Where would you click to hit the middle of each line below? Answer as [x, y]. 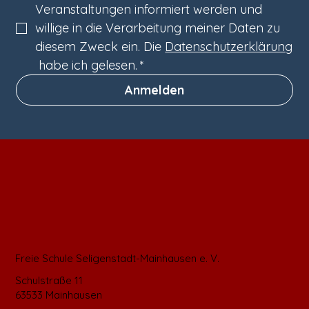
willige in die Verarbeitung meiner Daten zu [158, 28]
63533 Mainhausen [60, 295]
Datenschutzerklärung [229, 47]
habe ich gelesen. [87, 66]
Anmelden [154, 90]
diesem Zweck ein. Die [100, 47]
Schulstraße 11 [49, 280]
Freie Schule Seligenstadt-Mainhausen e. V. [118, 259]
